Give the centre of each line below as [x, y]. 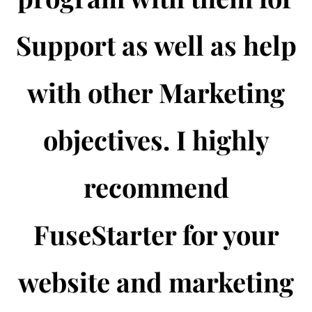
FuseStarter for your [156, 234]
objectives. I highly [156, 140]
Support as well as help [156, 45]
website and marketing [156, 282]
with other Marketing [156, 92]
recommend [156, 187]
